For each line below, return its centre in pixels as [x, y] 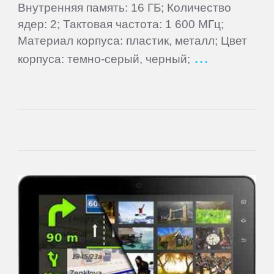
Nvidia [35, 145]
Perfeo [35, 258]
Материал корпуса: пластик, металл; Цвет [133, 40]
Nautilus [39, 31]
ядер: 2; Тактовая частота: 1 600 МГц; [121, 24]
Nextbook [43, 69]
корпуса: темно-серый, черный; [104, 58]
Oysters [39, 220]
